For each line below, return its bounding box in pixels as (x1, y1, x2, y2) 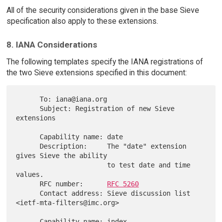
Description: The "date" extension (16, 142, 40, 150)
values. (16, 170, 44, 178)
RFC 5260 (107, 179, 139, 188)
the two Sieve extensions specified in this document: (6, 67, 187, 77)
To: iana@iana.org (16, 95, 40, 103)
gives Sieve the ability (16, 151, 108, 160)
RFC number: (40, 179, 108, 188)
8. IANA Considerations (6, 40, 97, 50)
